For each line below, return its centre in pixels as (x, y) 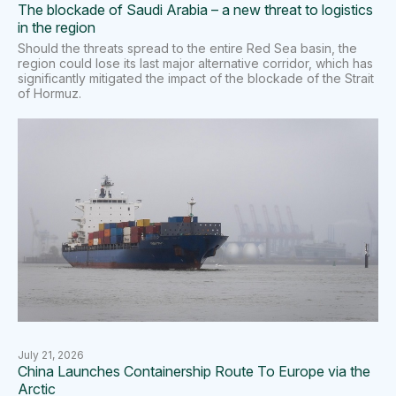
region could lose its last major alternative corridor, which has (195, 63)
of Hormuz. (49, 93)
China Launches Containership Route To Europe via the (194, 371)
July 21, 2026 (51, 354)
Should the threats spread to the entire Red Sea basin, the (187, 48)
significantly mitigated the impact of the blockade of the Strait (196, 78)
